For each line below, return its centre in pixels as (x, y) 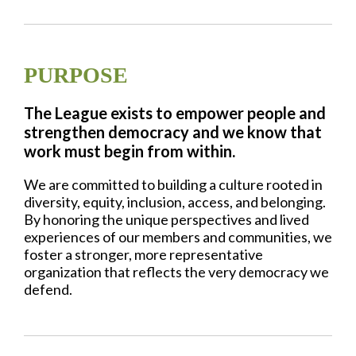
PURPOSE (76, 75)
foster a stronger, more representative (143, 254)
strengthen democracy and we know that (173, 132)
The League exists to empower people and (175, 112)
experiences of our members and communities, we (178, 236)
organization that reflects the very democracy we (176, 271)
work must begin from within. (130, 151)
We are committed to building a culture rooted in (173, 184)
